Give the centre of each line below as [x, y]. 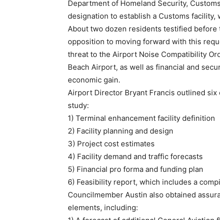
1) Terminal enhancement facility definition [141, 118]
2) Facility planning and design [121, 131]
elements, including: [103, 207]
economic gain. [94, 80]
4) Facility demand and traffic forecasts [135, 156]
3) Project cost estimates [111, 144]
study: [78, 105]
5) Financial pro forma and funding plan [136, 169]
